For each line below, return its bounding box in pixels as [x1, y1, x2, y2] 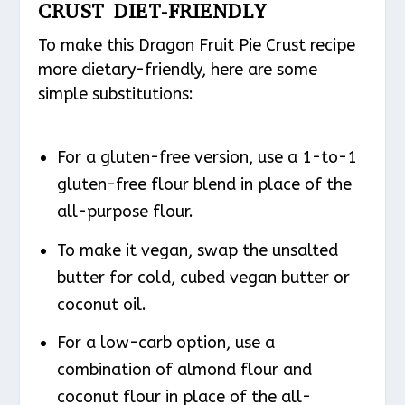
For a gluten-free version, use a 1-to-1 [56, 147, 357, 168]
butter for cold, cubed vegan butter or [56, 267, 350, 287]
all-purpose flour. [56, 202, 193, 222]
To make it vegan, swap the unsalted [56, 240, 338, 260]
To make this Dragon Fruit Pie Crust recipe [38, 34, 356, 55]
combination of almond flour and [56, 360, 312, 381]
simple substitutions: [38, 83, 194, 104]
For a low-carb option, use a [56, 333, 275, 353]
